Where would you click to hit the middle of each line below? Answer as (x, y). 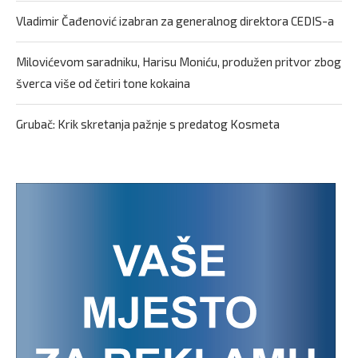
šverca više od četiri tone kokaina (103, 83)
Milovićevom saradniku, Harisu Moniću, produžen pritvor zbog (179, 62)
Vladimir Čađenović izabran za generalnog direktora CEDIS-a (175, 21)
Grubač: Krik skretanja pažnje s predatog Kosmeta (148, 124)
